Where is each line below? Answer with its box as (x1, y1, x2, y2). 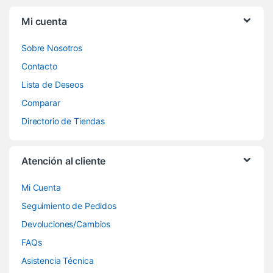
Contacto (21, 61, 57, 72)
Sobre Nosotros (21, 43, 83, 54)
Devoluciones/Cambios (21, 219, 111, 230)
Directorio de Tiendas (21, 116, 105, 127)
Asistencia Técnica (21, 255, 94, 266)
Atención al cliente (21, 155, 106, 168)
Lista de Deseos (21, 79, 83, 90)
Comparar (21, 97, 60, 108)
